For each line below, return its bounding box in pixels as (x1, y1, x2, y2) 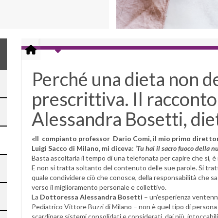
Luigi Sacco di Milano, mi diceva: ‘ (32, 144, 137, 152)
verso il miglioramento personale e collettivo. (32, 183, 166, 191)
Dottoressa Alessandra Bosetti (40, 193, 144, 201)
